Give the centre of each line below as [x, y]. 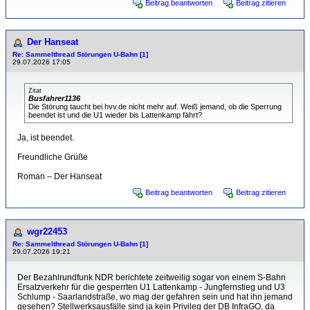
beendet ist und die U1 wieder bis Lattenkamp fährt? [115, 115]
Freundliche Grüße [53, 157]
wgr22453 [47, 231]
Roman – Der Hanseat [60, 176]
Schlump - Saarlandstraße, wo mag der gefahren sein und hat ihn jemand [155, 297]
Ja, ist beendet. [46, 138]
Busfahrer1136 [54, 98]
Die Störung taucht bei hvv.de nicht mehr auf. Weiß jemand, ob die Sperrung [155, 107]
